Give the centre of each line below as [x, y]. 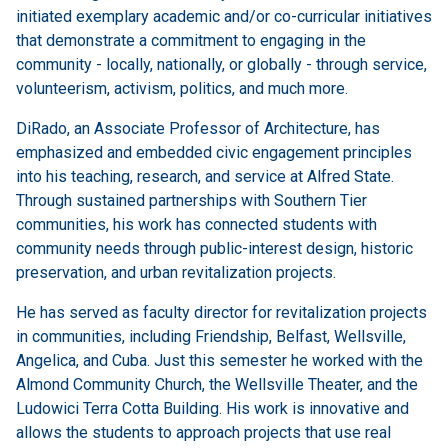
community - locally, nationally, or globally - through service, [221, 65]
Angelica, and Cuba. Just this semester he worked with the [219, 361]
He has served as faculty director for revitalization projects [221, 313]
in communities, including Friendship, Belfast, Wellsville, [211, 337]
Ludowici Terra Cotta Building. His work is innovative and [212, 409]
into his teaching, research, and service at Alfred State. [205, 177]
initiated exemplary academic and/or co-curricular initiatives [224, 17]
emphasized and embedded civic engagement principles [214, 153]
